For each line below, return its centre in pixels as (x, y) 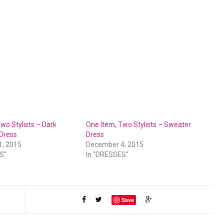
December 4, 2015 (115, 144)
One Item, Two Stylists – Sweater (139, 124)
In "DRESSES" (107, 154)
